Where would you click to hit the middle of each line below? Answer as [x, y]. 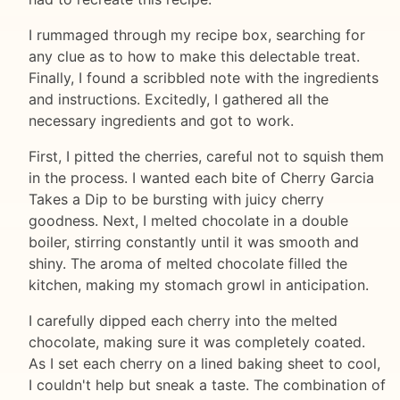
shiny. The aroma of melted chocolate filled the [188, 264]
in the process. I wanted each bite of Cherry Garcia [201, 178]
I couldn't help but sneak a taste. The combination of [207, 385]
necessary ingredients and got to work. [161, 121]
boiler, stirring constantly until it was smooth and [194, 242]
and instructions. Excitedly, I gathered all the [179, 100]
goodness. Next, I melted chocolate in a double [188, 221]
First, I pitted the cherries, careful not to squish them [206, 157]
